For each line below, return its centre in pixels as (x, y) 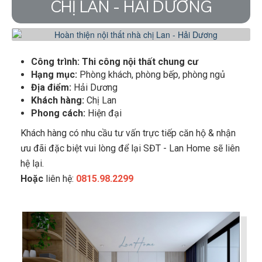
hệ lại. (32, 164)
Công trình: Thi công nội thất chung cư (115, 62)
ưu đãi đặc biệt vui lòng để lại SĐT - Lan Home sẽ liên (130, 149)
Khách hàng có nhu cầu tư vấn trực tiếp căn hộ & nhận (128, 133)
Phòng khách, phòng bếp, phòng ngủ (152, 75)
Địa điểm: (51, 88)
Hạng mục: (55, 75)
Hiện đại (104, 113)
